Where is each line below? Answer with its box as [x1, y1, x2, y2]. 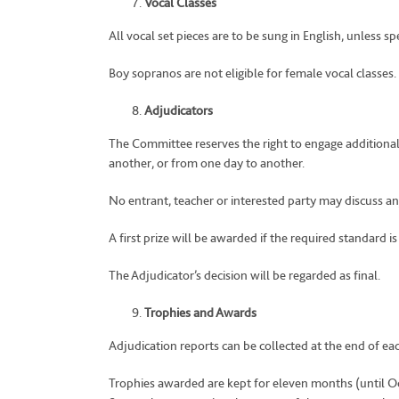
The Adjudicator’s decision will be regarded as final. [109, 267, 380, 283]
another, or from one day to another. [109, 155, 305, 171]
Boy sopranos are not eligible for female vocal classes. [109, 65, 396, 81]
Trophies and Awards [144, 305, 256, 321]
